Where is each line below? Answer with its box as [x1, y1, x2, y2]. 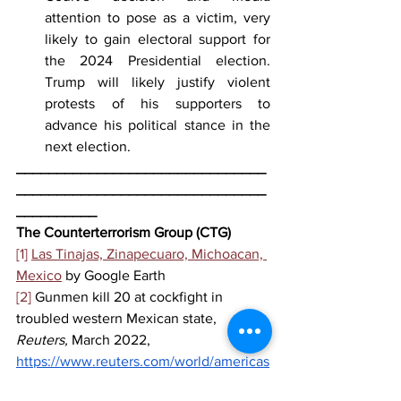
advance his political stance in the [45, 116, 270, 132]
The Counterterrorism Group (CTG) [16, 224, 231, 240]
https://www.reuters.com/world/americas [16, 353, 269, 369]
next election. [45, 138, 134, 154]
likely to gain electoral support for [45, 30, 270, 47]
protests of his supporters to [45, 95, 270, 111]
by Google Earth [62, 267, 166, 283]
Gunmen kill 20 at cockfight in [31, 288, 226, 304]
